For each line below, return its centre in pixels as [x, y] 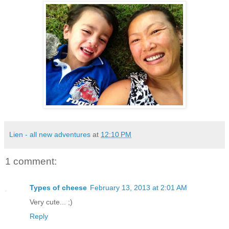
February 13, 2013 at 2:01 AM [139, 188]
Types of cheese [58, 188]
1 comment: [31, 161]
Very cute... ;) [51, 202]
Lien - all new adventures [50, 134]
